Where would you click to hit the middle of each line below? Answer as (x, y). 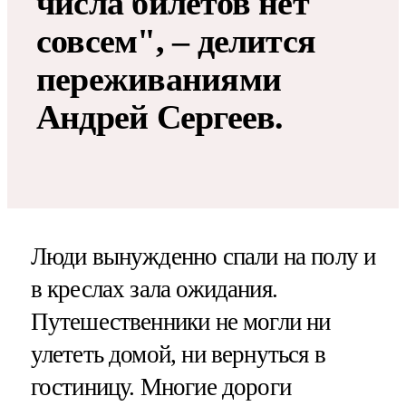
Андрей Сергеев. (160, 116)
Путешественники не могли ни (180, 321)
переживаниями (159, 78)
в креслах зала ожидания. (154, 289)
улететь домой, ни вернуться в (178, 354)
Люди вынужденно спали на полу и (203, 256)
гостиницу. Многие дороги (161, 387)
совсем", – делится (176, 40)
